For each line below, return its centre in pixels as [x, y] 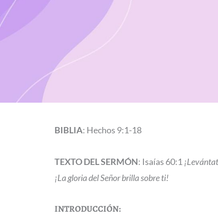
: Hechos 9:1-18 [112, 130]
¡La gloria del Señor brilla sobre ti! [112, 177]
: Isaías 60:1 [161, 161]
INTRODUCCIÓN [87, 209]
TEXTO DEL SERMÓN [96, 161]
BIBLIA [69, 130]
